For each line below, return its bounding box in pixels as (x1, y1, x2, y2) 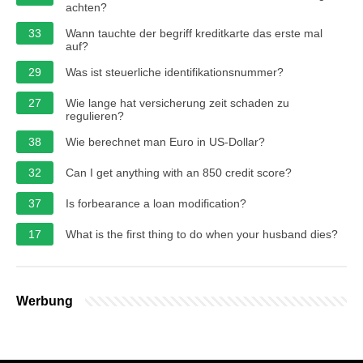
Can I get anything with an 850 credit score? (66, 165, 292, 179)
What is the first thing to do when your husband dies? (66, 227, 338, 241)
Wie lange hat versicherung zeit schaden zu (66, 96, 289, 109)
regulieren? (66, 109, 124, 122)
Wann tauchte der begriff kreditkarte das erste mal (66, 26, 322, 40)
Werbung (16, 293, 73, 308)
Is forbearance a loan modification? (66, 196, 246, 210)
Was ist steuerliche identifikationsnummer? (66, 65, 284, 79)
